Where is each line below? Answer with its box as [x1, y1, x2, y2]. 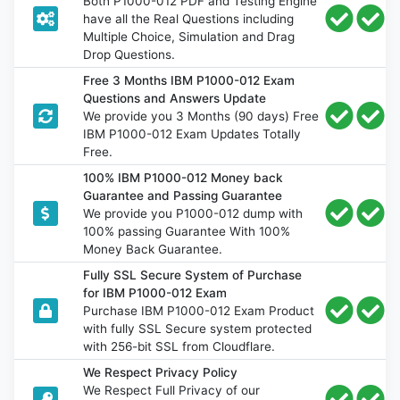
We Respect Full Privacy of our [83, 382, 261, 397]
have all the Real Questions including [83, 11, 295, 26]
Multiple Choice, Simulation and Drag [83, 29, 296, 44]
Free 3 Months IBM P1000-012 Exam [83, 72, 296, 87]
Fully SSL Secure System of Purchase [83, 267, 303, 282]
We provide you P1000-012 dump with [83, 205, 304, 221]
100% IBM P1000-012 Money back [83, 170, 284, 185]
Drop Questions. [83, 46, 176, 62]
